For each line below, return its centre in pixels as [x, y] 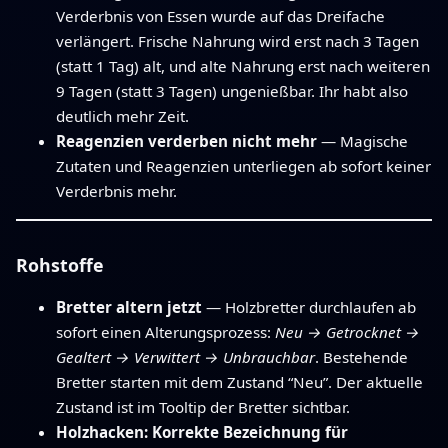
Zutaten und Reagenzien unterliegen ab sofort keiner [243, 165]
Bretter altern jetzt [129, 307]
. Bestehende [361, 357]
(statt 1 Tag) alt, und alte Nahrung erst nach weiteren [243, 65]
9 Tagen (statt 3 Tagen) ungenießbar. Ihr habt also [232, 90]
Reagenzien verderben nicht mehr [186, 140]
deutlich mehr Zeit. [122, 115]
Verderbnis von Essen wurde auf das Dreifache [220, 15]
